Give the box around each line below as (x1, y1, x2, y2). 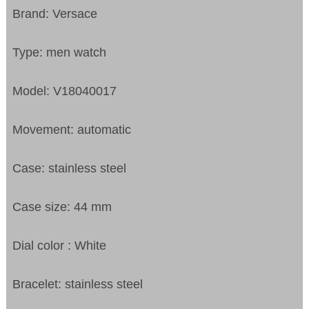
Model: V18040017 (12, 84, 117, 99)
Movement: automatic (12, 123, 132, 137)
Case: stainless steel (12, 161, 127, 176)
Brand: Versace (12, 7, 98, 21)
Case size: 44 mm (12, 200, 112, 215)
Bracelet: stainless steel (12, 277, 143, 292)
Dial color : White (12, 239, 107, 253)
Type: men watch (12, 46, 107, 60)
